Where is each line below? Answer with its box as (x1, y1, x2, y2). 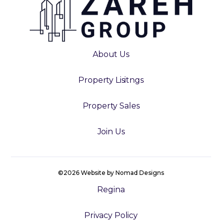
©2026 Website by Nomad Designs (58, 169, 164, 177)
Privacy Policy (84, 211, 138, 221)
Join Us (97, 127, 125, 137)
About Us (93, 50, 129, 59)
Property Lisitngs (78, 75, 144, 85)
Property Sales (82, 101, 140, 111)
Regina (97, 185, 125, 195)
